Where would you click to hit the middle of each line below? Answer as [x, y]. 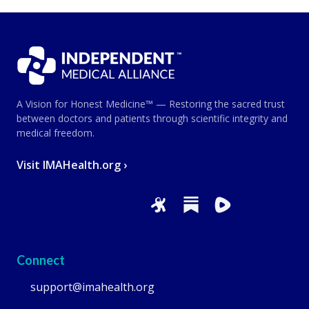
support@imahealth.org [92, 287]
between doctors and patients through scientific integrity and [152, 118]
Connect [41, 260]
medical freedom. [56, 132]
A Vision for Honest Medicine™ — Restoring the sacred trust [151, 103]
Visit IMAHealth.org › [72, 165]
